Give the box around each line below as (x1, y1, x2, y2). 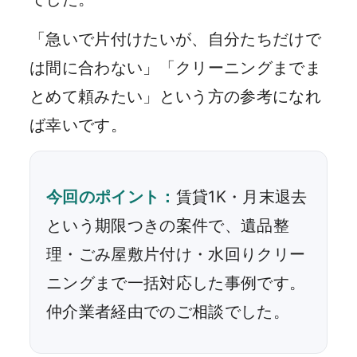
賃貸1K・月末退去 (175, 186, 308, 206)
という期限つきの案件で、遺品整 (46, 215, 290, 235)
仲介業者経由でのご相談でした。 (46, 301, 290, 321)
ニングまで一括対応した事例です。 (46, 273, 306, 292)
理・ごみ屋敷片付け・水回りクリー (46, 244, 306, 264)
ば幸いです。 (29, 115, 127, 135)
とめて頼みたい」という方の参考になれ (29, 86, 322, 106)
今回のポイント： (46, 186, 176, 206)
